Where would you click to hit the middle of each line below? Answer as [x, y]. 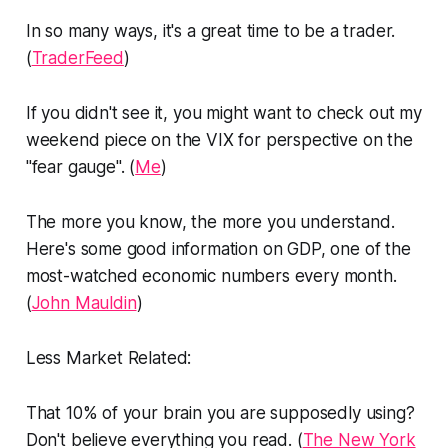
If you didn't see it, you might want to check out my [223, 112]
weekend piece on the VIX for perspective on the [219, 139]
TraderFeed [77, 57]
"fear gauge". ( [80, 166]
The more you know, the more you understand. [210, 221]
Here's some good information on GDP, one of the [218, 248]
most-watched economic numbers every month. [211, 275]
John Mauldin [84, 302]
